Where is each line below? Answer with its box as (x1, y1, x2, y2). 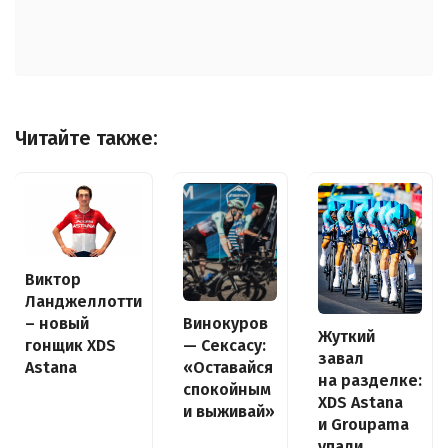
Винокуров (183, 313, 268, 333)
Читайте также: (15, 127, 158, 151)
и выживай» (183, 401, 275, 421)
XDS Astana (318, 392, 403, 412)
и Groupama (318, 414, 409, 434)
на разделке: (318, 370, 422, 390)
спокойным (183, 379, 271, 399)
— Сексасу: (183, 335, 266, 355)
